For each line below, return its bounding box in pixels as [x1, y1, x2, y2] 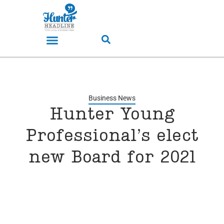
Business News [88, 94, 135, 102]
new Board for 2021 [28, 149, 195, 167]
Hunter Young [49, 106, 174, 124]
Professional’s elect [25, 128, 198, 145]
